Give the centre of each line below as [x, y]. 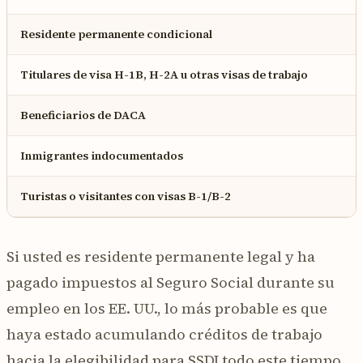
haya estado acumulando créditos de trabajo [164, 334]
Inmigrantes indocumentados [102, 155]
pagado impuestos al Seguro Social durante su [171, 282]
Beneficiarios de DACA [83, 115]
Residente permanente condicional [116, 34]
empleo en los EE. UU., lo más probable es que [167, 308]
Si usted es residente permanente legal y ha [161, 256]
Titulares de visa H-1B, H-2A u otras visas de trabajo [164, 74]
